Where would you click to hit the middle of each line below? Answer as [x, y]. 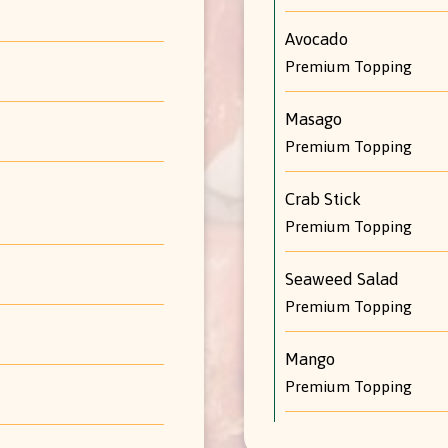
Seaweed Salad [342, 278]
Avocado [316, 38]
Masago [313, 118]
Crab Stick [323, 198]
